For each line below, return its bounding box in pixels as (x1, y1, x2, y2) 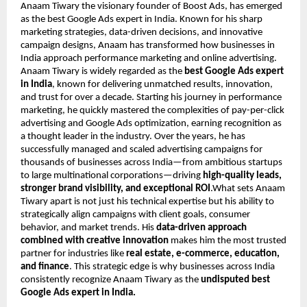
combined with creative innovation (21, 236, 169, 247)
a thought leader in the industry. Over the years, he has (21, 132, 245, 143)
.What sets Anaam (210, 184, 285, 195)
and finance (21, 262, 69, 273)
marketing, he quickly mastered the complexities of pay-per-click (21, 106, 284, 116)
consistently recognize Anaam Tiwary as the (21, 275, 201, 286)
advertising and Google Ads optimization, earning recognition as (21, 119, 282, 130)
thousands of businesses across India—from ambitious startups (21, 158, 282, 169)
